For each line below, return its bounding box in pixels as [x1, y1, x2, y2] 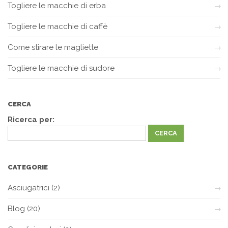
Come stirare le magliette [8, 42, 98, 52]
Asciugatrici [8, 183, 49, 192]
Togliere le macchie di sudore [8, 63, 115, 73]
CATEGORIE [8, 163, 48, 171]
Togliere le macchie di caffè [8, 21, 107, 31]
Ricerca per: [8, 115, 54, 124]
